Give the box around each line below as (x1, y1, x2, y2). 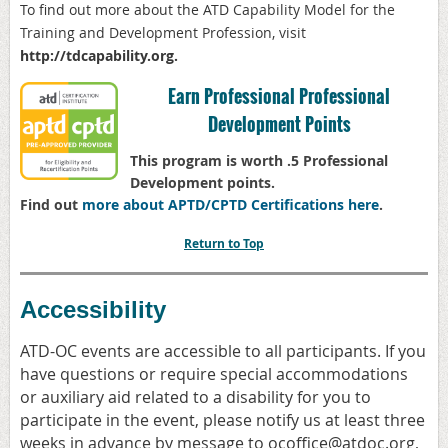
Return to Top (184, 235, 264, 253)
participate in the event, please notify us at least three (20, 409, 425, 432)
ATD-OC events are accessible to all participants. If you (20, 340, 426, 363)
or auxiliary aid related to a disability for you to (20, 386, 371, 409)
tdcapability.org (66, 45, 174, 65)
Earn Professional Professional (168, 82, 390, 109)
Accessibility (20, 296, 166, 324)
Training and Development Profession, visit (20, 22, 306, 42)
